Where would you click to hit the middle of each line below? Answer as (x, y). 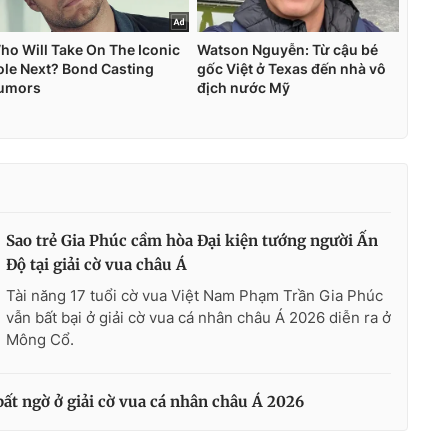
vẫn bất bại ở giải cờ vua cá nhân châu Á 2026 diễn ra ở (198, 318)
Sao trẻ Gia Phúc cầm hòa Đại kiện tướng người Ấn (192, 241)
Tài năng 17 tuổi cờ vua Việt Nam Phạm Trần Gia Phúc (194, 296)
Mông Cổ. (40, 340)
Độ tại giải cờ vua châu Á (96, 265)
